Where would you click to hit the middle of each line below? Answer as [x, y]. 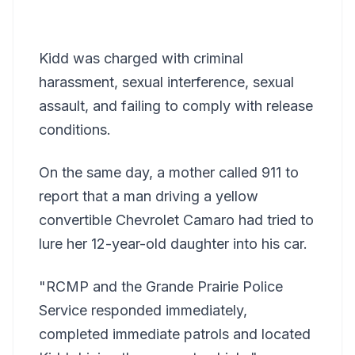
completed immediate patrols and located [175, 334]
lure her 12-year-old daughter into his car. [173, 243]
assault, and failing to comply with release [176, 105]
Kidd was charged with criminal [141, 58]
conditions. [75, 129]
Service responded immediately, [143, 310]
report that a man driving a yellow [149, 196]
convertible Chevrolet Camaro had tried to [176, 219]
